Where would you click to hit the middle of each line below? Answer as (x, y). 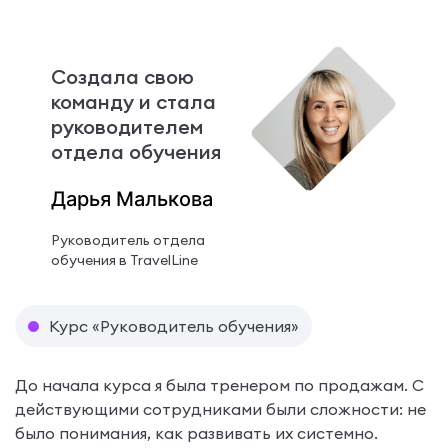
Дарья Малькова (131, 198)
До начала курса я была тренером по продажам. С (219, 384)
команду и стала (133, 101)
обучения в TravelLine (124, 259)
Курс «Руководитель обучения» (174, 325)
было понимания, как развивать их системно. (196, 432)
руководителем (126, 126)
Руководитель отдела (127, 239)
